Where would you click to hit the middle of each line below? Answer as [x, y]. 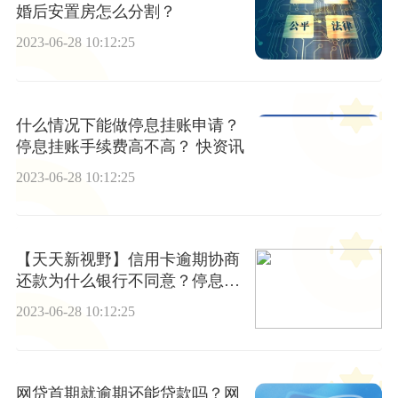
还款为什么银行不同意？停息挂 [127, 281]
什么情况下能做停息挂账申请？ [127, 125]
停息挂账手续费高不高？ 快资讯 [130, 146]
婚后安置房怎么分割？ [96, 12]
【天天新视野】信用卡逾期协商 [127, 260]
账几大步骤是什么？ [88, 302]
